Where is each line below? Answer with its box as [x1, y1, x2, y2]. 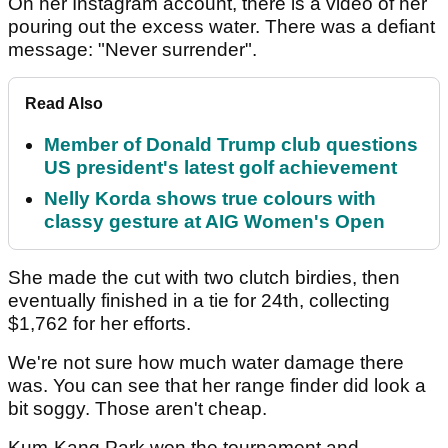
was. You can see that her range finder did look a [8, 375, 426, 397]
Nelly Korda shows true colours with [44, 188, 376, 210]
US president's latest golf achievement [44, 157, 397, 179]
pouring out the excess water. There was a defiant [8, 16, 435, 38]
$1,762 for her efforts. [8, 313, 196, 335]
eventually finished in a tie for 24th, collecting [8, 290, 390, 312]
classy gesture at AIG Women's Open [44, 211, 385, 233]
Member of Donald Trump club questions [44, 134, 418, 156]
